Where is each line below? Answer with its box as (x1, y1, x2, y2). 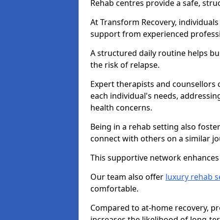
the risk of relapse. (90, 59, 160, 70)
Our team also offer (90, 171, 165, 182)
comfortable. (90, 183, 138, 194)
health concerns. (90, 102, 152, 113)
